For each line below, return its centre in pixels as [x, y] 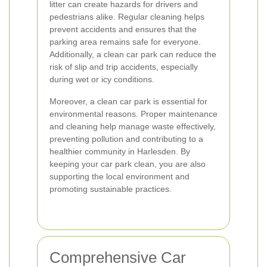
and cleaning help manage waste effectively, [133, 126]
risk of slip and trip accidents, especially [124, 67]
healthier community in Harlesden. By [120, 151]
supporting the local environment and [119, 176]
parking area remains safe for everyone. [125, 42]
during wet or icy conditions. [102, 79]
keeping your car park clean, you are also [128, 164]
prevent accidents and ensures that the [123, 29]
